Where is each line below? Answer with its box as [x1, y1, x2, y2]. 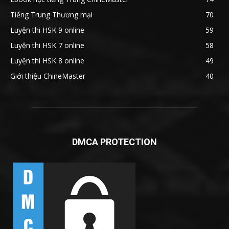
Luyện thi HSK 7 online [10, 40, 84, 50]
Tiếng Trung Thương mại [10, 9, 93, 19]
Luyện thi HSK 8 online [10, 55, 84, 65]
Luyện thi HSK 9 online [10, 25, 84, 35]
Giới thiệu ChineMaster [10, 71, 85, 81]
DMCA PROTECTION [72, 136, 157, 147]
